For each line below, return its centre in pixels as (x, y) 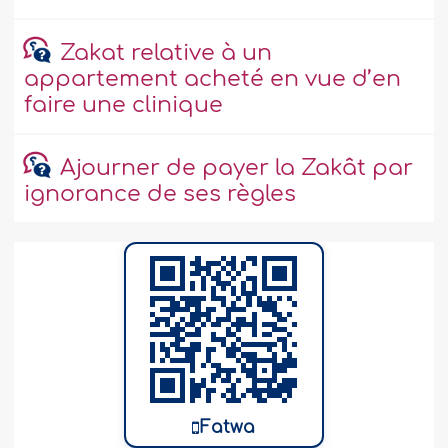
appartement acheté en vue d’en (213, 79)
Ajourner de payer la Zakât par (236, 168)
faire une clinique (124, 105)
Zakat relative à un (165, 53)
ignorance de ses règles (160, 194)
